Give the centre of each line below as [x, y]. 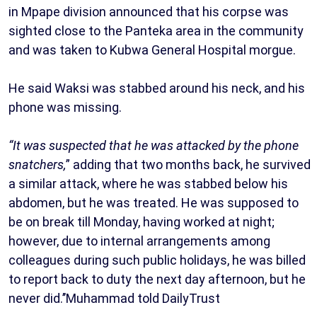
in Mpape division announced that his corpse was [149, 12]
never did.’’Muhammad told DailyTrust [114, 299]
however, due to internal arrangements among [139, 241]
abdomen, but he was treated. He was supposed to [154, 203]
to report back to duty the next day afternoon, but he [157, 279]
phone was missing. [65, 108]
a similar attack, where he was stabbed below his [148, 184]
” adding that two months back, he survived [188, 165]
